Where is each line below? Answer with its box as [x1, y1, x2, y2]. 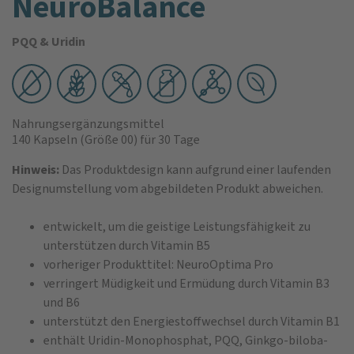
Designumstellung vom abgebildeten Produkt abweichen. [12, 179, 323, 197]
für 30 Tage [140, 130, 200, 148]
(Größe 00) [77, 130, 137, 148]
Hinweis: [12, 160, 59, 178]
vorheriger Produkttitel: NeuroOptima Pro [43, 255, 273, 273]
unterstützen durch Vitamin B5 [43, 236, 215, 254]
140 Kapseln [12, 130, 77, 148]
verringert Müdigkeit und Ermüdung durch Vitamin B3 [43, 274, 330, 292]
